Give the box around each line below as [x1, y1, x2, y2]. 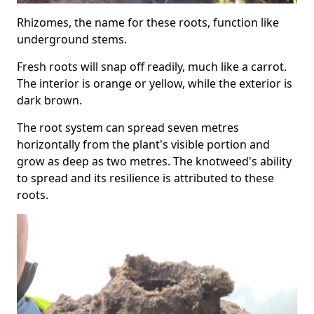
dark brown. [17, 93, 82, 109]
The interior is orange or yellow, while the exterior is [17, 76, 292, 92]
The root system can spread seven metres [17, 120, 239, 136]
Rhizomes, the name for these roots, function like [17, 15, 279, 31]
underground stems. [17, 32, 127, 48]
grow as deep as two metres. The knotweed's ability [17, 153, 292, 170]
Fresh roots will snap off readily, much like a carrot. [17, 59, 287, 75]
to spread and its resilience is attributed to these [17, 170, 274, 186]
